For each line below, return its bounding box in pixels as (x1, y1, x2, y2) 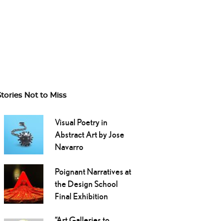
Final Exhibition (54, 191, 108, 202)
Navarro (54, 142, 83, 152)
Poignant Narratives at (54, 166, 131, 177)
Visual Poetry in (54, 117, 108, 128)
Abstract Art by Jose (54, 129, 124, 140)
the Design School (54, 179, 118, 189)
